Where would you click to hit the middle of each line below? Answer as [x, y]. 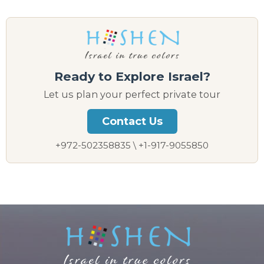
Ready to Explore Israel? [132, 76]
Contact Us [132, 121]
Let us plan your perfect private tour [132, 94]
